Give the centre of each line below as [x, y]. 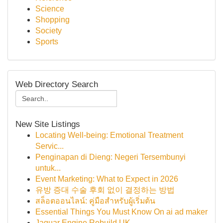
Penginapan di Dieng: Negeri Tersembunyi [111, 157]
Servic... [50, 146]
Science [50, 9]
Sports [47, 42]
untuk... [48, 168]
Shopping [53, 20]
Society [49, 31]
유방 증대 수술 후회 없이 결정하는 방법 [105, 190]
